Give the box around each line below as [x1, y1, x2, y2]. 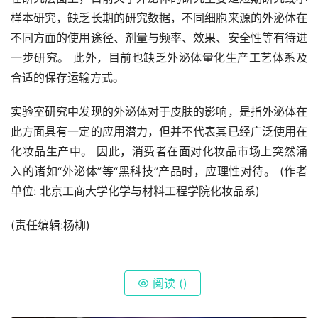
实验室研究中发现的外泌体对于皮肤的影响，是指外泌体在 [11, 104, 307, 119]
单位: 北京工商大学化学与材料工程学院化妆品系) [11, 183, 260, 198]
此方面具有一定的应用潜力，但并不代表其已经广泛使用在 [11, 124, 307, 138]
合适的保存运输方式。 [11, 70, 124, 84]
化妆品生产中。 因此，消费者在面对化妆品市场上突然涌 [11, 143, 307, 158]
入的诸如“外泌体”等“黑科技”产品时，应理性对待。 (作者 [11, 163, 307, 178]
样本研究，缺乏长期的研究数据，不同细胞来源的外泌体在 [11, 10, 307, 25]
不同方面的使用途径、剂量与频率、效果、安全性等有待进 [11, 30, 307, 45]
